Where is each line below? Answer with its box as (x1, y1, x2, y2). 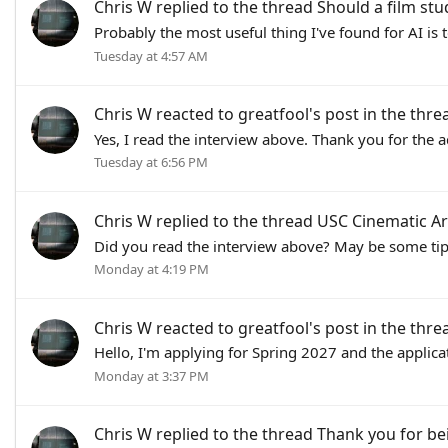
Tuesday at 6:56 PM (94, 153, 208, 172)
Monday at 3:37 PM (94, 367, 209, 386)
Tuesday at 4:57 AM (94, 46, 208, 65)
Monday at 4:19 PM (94, 260, 209, 279)
